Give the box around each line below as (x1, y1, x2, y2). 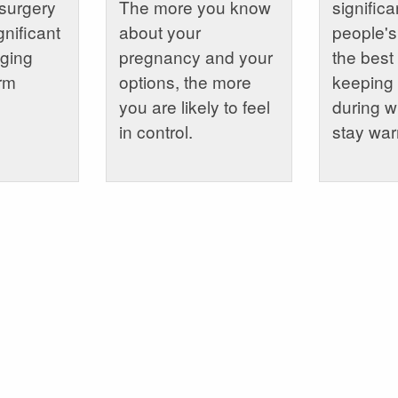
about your (118, 19, 201, 44)
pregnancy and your (118, 44, 273, 68)
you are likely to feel (118, 93, 270, 118)
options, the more (118, 68, 251, 93)
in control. (118, 118, 193, 143)
